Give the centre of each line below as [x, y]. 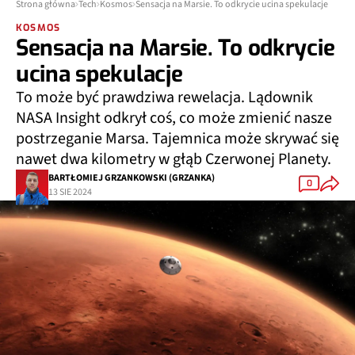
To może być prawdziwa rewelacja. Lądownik [164, 97]
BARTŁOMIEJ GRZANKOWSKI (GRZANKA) [132, 177]
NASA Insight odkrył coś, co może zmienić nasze [174, 118]
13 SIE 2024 [70, 192]
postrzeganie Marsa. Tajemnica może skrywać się [177, 139]
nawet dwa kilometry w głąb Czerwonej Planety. [174, 159]
